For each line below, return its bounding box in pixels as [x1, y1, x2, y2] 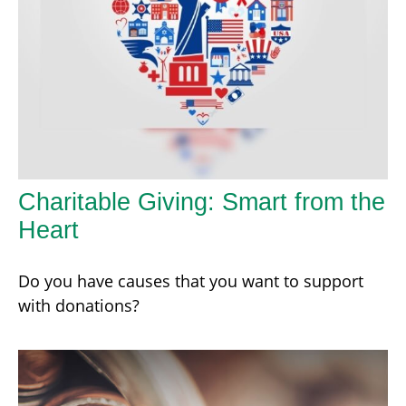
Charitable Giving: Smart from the [18, 188, 385, 216]
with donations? [18, 294, 140, 316]
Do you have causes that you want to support [18, 269, 363, 292]
